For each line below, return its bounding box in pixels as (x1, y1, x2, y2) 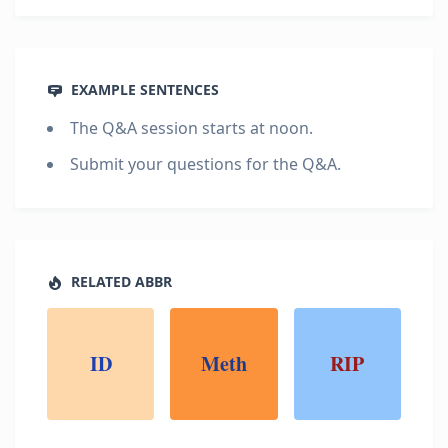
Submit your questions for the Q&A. (70, 153, 341, 175)
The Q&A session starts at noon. (70, 117, 313, 139)
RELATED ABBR (67, 272, 172, 291)
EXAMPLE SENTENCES (67, 80, 219, 99)
